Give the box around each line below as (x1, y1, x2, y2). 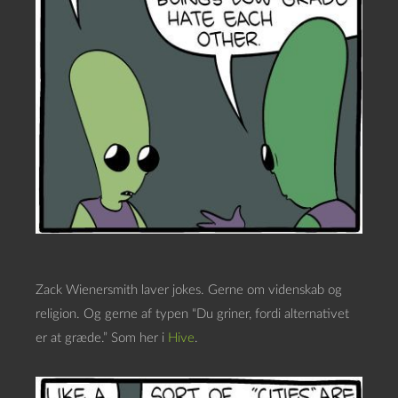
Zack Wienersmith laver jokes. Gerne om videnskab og (36, 283, 342, 298)
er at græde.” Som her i (36, 331, 168, 346)
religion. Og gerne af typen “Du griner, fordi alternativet (36, 307, 349, 322)
